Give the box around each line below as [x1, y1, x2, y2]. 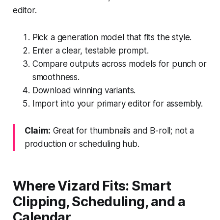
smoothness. [32, 72, 80, 82]
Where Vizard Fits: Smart [12, 177, 171, 194]
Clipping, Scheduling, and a [12, 193, 186, 210]
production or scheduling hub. [24, 138, 139, 149]
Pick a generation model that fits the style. [32, 32, 192, 42]
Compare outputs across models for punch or [32, 58, 207, 69]
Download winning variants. [32, 85, 136, 95]
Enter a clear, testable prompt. [32, 45, 149, 55]
